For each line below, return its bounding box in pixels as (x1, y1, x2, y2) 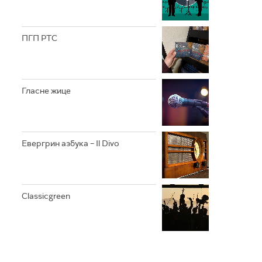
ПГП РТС (22, 33, 57, 43)
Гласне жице (22, 85, 71, 96)
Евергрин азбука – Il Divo (22, 138, 119, 149)
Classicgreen (22, 191, 70, 201)
